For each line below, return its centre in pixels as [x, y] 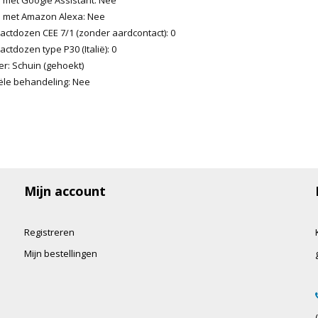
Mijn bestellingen [61, 253]
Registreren [49, 232]
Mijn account [65, 191]
